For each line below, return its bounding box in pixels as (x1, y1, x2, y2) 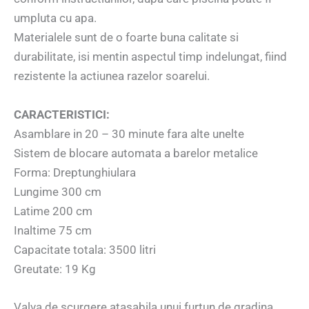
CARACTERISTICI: (14, 107, 110, 121)
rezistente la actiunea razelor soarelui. (14, 69, 210, 83)
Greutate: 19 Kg (14, 261, 96, 276)
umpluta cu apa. (14, 11, 97, 26)
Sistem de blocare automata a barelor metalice (14, 146, 258, 160)
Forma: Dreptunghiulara (14, 165, 136, 179)
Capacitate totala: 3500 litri (14, 242, 156, 257)
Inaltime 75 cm (14, 223, 92, 237)
